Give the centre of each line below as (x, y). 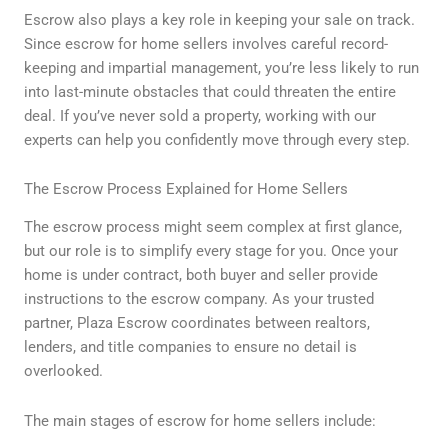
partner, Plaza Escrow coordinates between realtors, (197, 323)
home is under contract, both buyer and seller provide (201, 275)
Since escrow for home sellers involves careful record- (206, 43)
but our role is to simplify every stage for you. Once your (211, 251)
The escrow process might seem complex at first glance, (213, 227)
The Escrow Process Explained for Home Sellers (186, 189)
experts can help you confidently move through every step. (217, 139)
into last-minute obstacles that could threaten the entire (210, 91)
